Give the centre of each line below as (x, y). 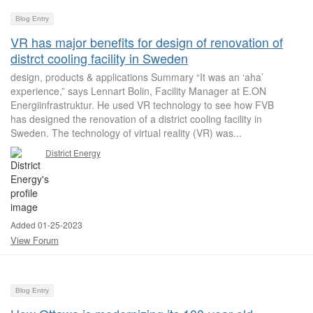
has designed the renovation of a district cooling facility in (136, 119)
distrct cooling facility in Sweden (99, 58)
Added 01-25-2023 (46, 225)
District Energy (73, 153)
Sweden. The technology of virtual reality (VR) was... (126, 133)
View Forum (35, 240)
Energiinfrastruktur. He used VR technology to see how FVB (142, 105)
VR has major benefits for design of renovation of (147, 42)
